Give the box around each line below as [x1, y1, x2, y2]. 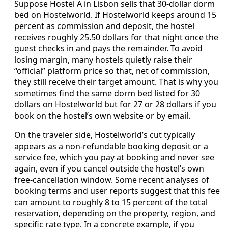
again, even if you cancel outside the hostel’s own [14, 163, 204, 175]
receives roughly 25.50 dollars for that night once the [14, 32, 218, 43]
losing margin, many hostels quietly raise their [14, 54, 192, 66]
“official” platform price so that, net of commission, [14, 65, 210, 77]
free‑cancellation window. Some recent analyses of [14, 174, 209, 186]
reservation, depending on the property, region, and [14, 208, 215, 219]
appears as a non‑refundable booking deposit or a [14, 140, 208, 152]
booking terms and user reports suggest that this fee [14, 185, 220, 197]
